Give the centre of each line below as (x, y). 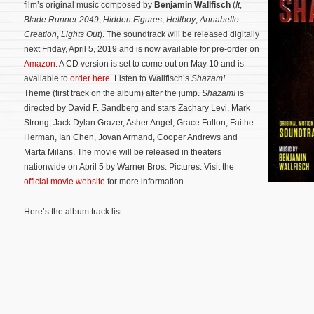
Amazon (40, 64)
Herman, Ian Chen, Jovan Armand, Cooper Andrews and (131, 137)
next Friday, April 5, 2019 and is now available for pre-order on (142, 49)
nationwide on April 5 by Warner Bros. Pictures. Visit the (129, 167)
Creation (40, 34)
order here (90, 78)
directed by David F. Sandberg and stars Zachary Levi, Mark (137, 108)
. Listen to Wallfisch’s (151, 78)
